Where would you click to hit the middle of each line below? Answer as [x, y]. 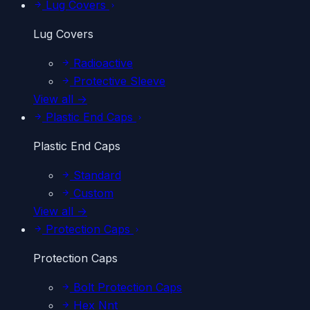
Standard [95, 175]
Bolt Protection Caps [126, 287]
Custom [92, 193]
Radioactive [101, 63]
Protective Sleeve [118, 81]
